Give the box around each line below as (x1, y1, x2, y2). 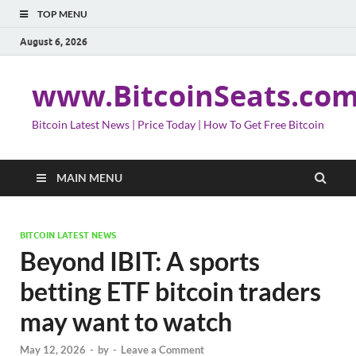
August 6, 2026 (20, 35, 87, 48)
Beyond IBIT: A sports (20, 246, 260, 277)
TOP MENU (37, 8, 87, 20)
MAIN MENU (56, 171, 122, 184)
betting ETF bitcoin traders (20, 276, 321, 307)
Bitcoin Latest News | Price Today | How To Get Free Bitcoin (32, 118, 324, 131)
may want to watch (20, 306, 232, 337)
